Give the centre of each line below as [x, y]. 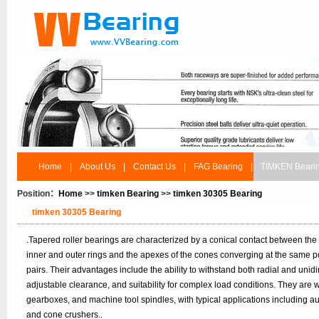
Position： [38, 194]
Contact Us [155, 167]
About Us [98, 167]
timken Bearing [128, 194]
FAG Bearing [218, 167]
